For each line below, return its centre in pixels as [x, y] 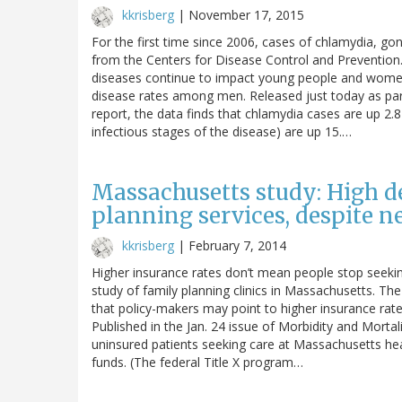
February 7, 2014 [237, 245]
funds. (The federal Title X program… [197, 362]
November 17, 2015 [246, 14]
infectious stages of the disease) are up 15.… [222, 131]
